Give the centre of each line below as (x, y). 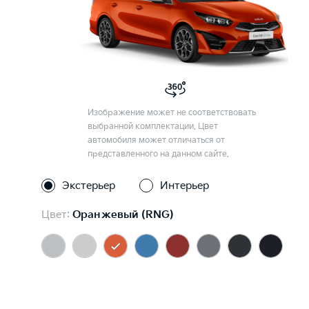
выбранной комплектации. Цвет (153, 127)
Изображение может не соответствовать (172, 113)
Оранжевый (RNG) (123, 215)
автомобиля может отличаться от (157, 140)
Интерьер (185, 186)
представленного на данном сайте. (159, 154)
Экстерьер (89, 186)
